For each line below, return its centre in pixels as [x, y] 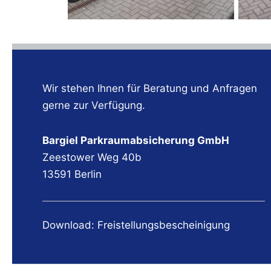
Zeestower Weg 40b [92, 157]
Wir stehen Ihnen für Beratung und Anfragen [150, 88]
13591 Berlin [72, 174]
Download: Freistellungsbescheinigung [136, 225]
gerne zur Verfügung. [94, 105]
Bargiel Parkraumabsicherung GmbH [136, 140]
